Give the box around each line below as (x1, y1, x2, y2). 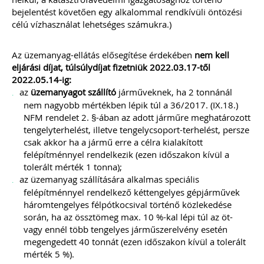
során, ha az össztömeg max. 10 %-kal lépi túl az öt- (24, 211, 233, 223)
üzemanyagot (31, 86, 85, 98)
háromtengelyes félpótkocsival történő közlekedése (24, 199, 232, 210)
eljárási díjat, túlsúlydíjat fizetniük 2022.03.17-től (12, 61, 210, 73)
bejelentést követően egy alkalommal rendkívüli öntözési (12, 6, 242, 18)
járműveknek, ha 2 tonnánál (116, 86, 232, 98)
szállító (88, 86, 116, 98)
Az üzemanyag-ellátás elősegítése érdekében (12, 49, 194, 61)
